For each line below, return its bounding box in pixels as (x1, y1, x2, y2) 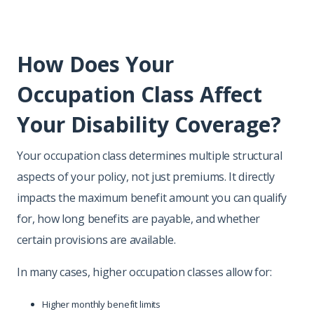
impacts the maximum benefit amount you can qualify (17, 189, 287, 205)
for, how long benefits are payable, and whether (17, 210, 260, 226)
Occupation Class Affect (17, 79, 262, 109)
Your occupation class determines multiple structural (17, 147, 282, 163)
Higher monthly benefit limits (42, 297, 161, 310)
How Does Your (17, 49, 174, 78)
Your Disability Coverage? (17, 109, 281, 139)
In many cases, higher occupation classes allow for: (17, 264, 272, 280)
